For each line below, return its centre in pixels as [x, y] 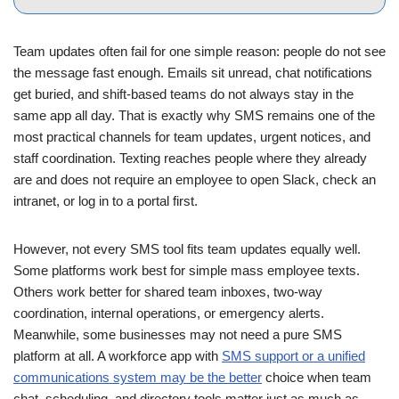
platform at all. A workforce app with [118, 355]
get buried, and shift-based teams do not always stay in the [183, 94]
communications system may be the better [138, 377]
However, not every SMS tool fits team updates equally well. [187, 248]
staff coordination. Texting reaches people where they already [190, 158]
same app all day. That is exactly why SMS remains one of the [194, 115]
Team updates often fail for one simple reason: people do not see [199, 51]
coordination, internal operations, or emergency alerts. [169, 313]
